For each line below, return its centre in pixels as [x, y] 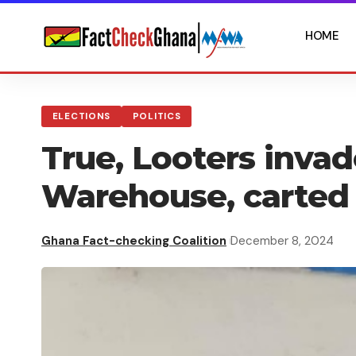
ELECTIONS [81, 117]
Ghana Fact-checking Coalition [134, 241]
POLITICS [157, 117]
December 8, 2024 [282, 241]
